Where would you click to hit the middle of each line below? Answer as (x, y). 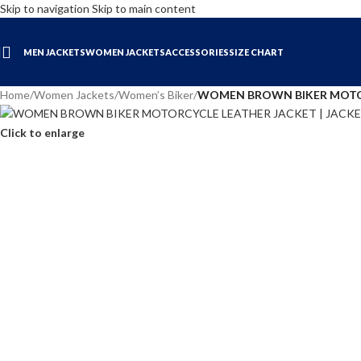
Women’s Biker (156, 95)
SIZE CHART (256, 52)
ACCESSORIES (197, 52)
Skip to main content (144, 8)
